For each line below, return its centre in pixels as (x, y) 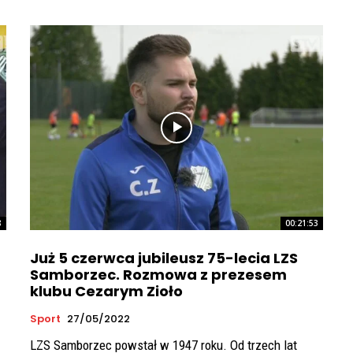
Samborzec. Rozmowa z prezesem (158, 275)
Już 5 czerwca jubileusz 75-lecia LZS (164, 258)
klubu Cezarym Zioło (106, 292)
